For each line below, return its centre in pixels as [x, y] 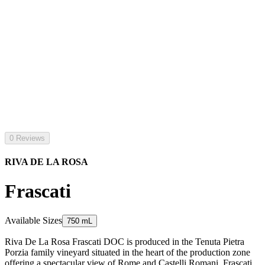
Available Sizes [33, 221]
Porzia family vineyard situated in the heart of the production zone [127, 253]
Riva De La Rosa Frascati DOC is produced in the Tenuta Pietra [125, 242]
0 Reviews [27, 138]
